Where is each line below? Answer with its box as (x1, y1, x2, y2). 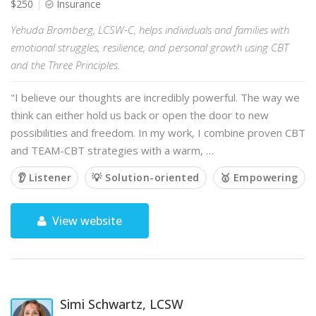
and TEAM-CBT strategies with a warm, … (11, 143, 214, 157)
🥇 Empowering (219, 171, 298, 184)
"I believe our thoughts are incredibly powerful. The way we (11, 90, 300, 104)
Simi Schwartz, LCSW (60, 296, 183, 312)
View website (49, 213, 123, 229)
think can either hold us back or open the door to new (11, 108, 269, 122)
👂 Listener (18, 171, 71, 184)
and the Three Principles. (11, 58, 120, 72)
